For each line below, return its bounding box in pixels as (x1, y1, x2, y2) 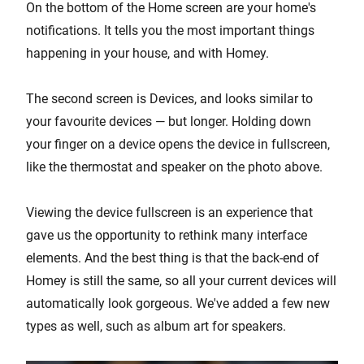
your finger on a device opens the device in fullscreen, (26, 136, 330, 152)
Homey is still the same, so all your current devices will (26, 272, 336, 288)
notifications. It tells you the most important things (26, 22, 314, 38)
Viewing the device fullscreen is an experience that (26, 204, 313, 220)
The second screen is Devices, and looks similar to (26, 90, 313, 106)
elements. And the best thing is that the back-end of (26, 249, 319, 266)
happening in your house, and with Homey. (26, 45, 269, 61)
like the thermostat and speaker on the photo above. (26, 158, 323, 175)
